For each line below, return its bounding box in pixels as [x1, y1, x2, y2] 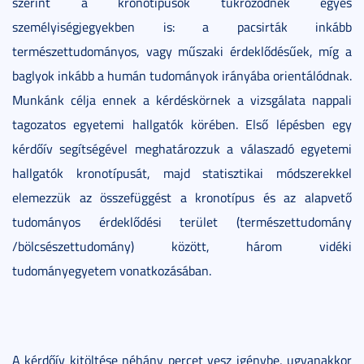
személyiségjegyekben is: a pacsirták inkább [12, 18, 352, 37]
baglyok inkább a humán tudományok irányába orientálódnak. [12, 67, 352, 85]
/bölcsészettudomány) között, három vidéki [12, 237, 352, 256]
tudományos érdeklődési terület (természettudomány [12, 213, 352, 232]
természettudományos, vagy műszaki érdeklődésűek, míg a [12, 42, 352, 61]
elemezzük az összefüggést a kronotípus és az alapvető [12, 188, 352, 207]
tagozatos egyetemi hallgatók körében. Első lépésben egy [12, 115, 352, 134]
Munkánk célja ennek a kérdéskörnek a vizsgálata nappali [12, 91, 352, 110]
